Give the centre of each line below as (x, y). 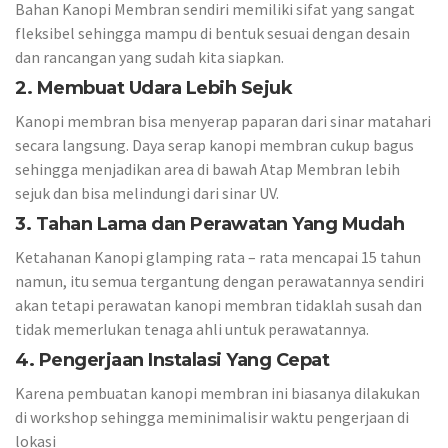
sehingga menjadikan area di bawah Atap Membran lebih (207, 168)
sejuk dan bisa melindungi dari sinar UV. (147, 192)
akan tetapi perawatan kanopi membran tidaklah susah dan (218, 304)
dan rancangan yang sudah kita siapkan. (149, 56)
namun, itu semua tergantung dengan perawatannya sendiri (219, 280)
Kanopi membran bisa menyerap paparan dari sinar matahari (223, 120)
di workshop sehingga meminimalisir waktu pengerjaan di (212, 416)
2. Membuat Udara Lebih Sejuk (153, 88)
